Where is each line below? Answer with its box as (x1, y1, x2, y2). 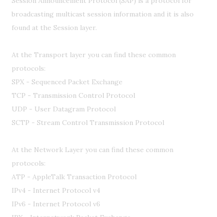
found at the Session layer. (12, 23, 97, 32)
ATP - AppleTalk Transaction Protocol (12, 172, 137, 181)
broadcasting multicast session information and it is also (12, 10, 194, 18)
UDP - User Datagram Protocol (12, 105, 116, 113)
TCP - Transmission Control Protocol (12, 91, 135, 100)
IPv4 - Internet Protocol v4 (12, 186, 100, 195)
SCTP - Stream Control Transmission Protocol (12, 118, 164, 127)
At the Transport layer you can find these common (12, 50, 176, 59)
